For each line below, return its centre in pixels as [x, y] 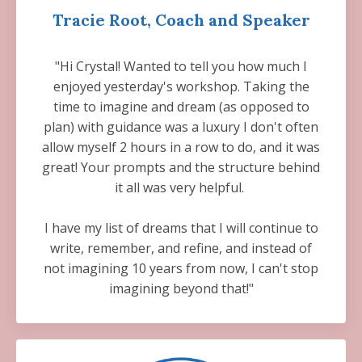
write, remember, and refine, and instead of [181, 248]
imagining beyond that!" [181, 288]
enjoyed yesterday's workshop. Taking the [181, 86]
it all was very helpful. [181, 187]
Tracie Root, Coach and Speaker [181, 20]
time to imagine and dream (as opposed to [181, 107]
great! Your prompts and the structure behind [181, 167]
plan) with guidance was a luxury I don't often [181, 127]
